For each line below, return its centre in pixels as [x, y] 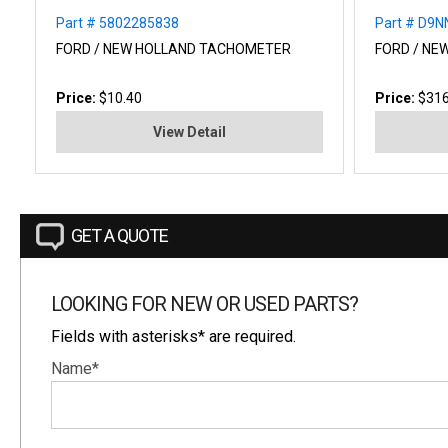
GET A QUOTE [119, 235]
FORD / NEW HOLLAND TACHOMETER [173, 48]
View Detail [190, 131]
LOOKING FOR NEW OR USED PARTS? [204, 303]
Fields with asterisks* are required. [173, 336]
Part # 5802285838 [117, 22]
